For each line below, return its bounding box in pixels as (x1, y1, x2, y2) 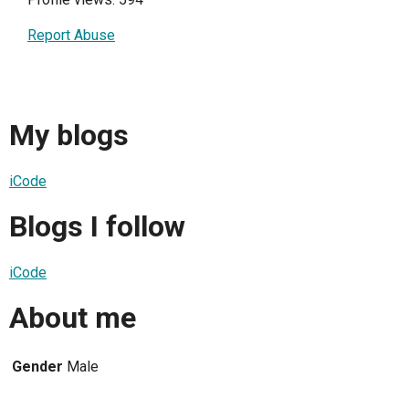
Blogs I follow (9, 209, 185, 245)
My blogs (9, 118, 129, 153)
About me (9, 300, 136, 336)
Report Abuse (27, 26, 115, 44)
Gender (12, 357, 63, 375)
